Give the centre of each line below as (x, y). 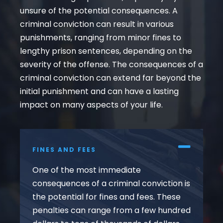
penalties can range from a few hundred (111, 210)
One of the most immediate (87, 170)
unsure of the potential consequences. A (99, 11)
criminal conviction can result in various (97, 24)
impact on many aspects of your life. (91, 105)
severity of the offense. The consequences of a (111, 65)
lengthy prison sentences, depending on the (106, 51)
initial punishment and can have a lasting (99, 92)
